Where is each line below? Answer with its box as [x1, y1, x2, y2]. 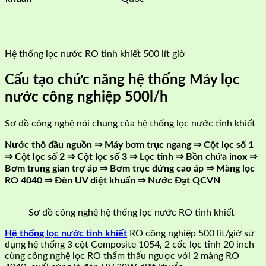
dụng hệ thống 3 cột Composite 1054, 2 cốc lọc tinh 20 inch [5, 239, 254, 249]
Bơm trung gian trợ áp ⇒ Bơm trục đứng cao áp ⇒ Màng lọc [5, 163, 255, 173]
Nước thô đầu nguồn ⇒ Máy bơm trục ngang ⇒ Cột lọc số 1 [5, 140, 254, 150]
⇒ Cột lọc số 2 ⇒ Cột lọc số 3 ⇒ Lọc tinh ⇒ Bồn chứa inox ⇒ [5, 151, 257, 161]
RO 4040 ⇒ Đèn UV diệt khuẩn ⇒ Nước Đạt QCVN [5, 175, 220, 185]
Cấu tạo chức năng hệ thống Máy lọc [5, 72, 240, 87]
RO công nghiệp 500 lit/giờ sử [127, 228, 254, 238]
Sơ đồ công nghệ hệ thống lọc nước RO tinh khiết [28, 207, 235, 217]
